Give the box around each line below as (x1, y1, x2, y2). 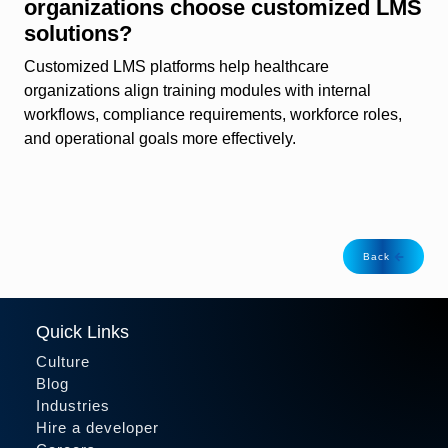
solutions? (24, 21, 132, 47)
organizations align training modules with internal (24, 82, 371, 100)
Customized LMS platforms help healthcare (24, 58, 329, 76)
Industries (36, 397, 110, 415)
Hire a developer (36, 419, 159, 437)
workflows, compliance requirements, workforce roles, (24, 106, 402, 124)
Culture (36, 353, 90, 371)
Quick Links (36, 322, 129, 343)
